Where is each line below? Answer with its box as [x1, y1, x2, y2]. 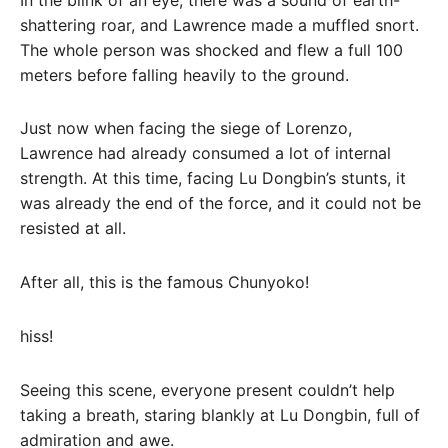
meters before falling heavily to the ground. [20, 64, 349, 85]
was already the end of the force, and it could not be [20, 193, 421, 214]
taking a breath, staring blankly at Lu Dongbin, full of [20, 404, 420, 425]
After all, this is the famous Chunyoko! [20, 272, 309, 293]
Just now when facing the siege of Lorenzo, [20, 118, 352, 139]
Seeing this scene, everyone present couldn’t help [20, 379, 395, 400]
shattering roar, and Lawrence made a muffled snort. [20, 14, 419, 35]
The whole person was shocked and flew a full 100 [20, 39, 403, 60]
